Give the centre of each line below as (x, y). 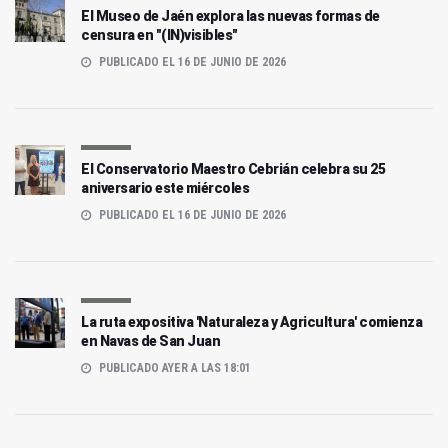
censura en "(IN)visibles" (159, 35)
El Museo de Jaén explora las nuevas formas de (230, 16)
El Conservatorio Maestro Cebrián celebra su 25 (233, 169)
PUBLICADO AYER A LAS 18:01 (173, 368)
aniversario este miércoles (165, 188)
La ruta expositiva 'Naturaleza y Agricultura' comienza (251, 322)
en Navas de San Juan (150, 341)
